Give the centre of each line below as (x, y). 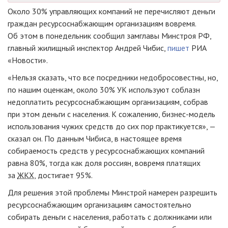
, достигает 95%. (63, 175)
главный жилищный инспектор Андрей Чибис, (88, 48)
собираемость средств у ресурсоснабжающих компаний (106, 151)
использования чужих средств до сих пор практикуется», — (111, 126)
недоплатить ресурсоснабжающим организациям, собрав (108, 102)
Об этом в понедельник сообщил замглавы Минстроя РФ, (109, 36)
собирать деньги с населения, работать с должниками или (110, 217)
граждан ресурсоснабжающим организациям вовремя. (102, 24)
